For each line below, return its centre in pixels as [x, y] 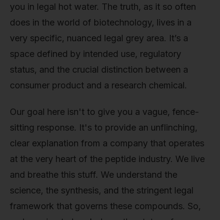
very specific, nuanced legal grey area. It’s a [99, 38]
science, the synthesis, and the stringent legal [102, 190]
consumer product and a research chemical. [98, 85]
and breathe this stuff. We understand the [94, 174]
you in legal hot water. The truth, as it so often [103, 7]
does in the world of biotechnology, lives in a [101, 22]
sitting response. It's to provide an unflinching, [104, 127]
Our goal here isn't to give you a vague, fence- [104, 111]
